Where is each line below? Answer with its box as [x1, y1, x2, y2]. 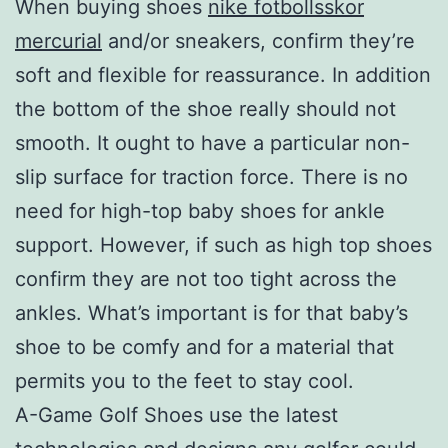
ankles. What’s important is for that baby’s [15, 300, 408, 325]
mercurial [15, 28, 102, 53]
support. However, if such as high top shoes [15, 232, 432, 257]
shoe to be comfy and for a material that [15, 334, 394, 359]
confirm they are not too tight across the [15, 266, 397, 291]
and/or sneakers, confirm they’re [102, 28, 415, 53]
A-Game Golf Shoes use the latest [15, 402, 338, 427]
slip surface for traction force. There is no [15, 164, 408, 189]
